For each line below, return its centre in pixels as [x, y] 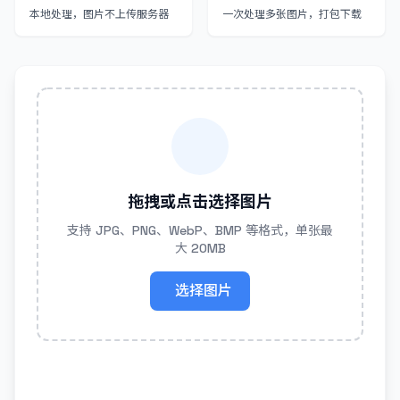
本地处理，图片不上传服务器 [99, 14]
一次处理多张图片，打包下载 [292, 14]
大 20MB [200, 248]
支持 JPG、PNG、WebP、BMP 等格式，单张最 [200, 230]
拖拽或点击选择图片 [200, 201]
